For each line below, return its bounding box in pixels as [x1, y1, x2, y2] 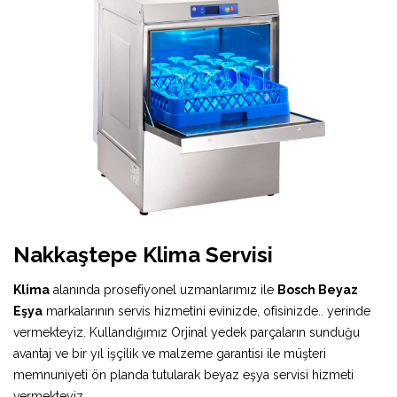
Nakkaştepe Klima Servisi [13, 241, 273, 268]
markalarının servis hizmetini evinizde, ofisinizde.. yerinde [43, 303, 370, 318]
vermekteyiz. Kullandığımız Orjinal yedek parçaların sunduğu [13, 324, 360, 339]
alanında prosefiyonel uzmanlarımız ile [50, 282, 277, 297]
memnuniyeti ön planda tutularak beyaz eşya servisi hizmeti [13, 367, 354, 382]
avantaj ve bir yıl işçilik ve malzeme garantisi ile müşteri [13, 346, 326, 361]
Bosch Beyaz [277, 282, 358, 297]
